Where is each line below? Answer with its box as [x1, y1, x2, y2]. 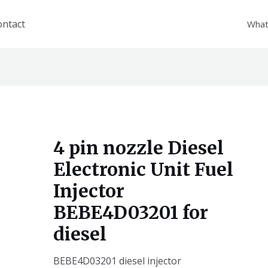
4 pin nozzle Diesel [53, 136, 224, 160]
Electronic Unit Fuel [53, 158, 233, 181]
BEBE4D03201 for [53, 201, 208, 224]
